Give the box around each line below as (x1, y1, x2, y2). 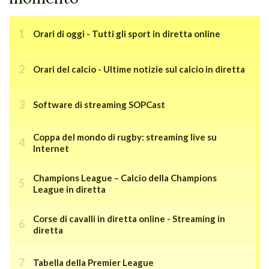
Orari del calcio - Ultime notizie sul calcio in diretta (33, 63, 245, 74)
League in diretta (33, 183, 106, 195)
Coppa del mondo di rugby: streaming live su (33, 131, 217, 142)
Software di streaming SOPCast (33, 98, 165, 110)
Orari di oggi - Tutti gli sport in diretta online (33, 28, 220, 39)
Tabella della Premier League (33, 256, 154, 268)
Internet (33, 142, 69, 154)
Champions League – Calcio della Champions (33, 172, 217, 183)
